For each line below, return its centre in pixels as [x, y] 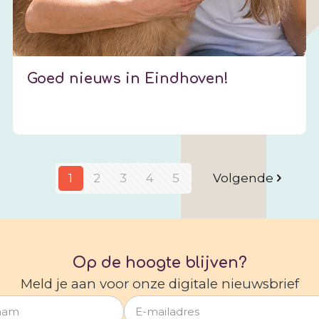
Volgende [243, 178]
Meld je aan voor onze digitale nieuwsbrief [159, 284]
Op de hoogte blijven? [159, 263]
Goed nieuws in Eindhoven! [128, 79]
